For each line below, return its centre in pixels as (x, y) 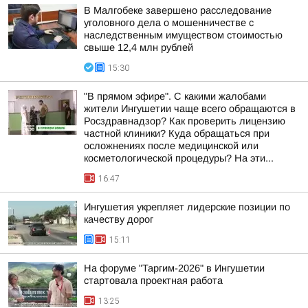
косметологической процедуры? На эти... (179, 158)
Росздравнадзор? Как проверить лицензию (185, 121)
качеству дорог (119, 219)
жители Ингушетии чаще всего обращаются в (190, 109)
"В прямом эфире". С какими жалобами (175, 96)
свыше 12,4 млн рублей (139, 47)
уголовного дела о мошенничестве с (169, 23)
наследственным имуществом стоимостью (183, 35)
